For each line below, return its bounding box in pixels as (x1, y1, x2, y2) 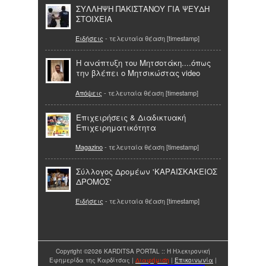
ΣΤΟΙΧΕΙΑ (76, 12, 112, 24)
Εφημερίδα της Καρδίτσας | (49, 256, 135, 265)
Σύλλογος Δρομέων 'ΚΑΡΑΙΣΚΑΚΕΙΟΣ (76, 166, 217, 178)
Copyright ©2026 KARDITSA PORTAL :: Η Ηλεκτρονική (56, 247, 210, 256)
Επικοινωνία (175, 256, 213, 265)
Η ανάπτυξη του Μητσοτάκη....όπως (76, 57, 211, 69)
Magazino (75, 142, 103, 152)
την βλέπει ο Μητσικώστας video (76, 67, 200, 79)
